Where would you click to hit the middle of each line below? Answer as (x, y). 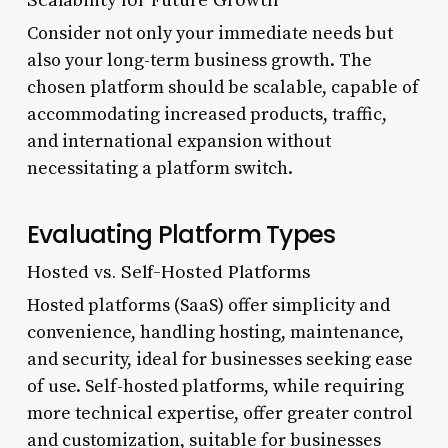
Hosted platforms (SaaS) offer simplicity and (208, 305)
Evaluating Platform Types (181, 234)
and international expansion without (178, 141)
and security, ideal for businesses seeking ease (219, 359)
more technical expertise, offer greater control (219, 413)
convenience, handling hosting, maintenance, (215, 332)
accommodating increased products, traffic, (206, 114)
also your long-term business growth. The (199, 60)
